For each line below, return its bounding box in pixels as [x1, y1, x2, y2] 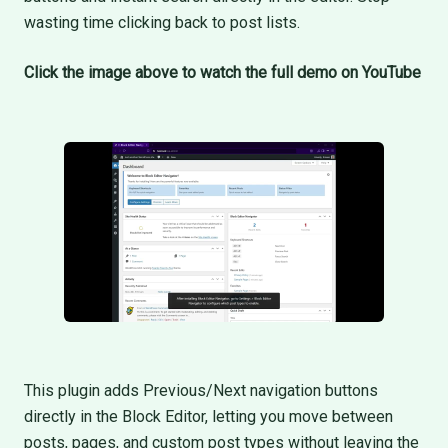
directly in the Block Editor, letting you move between [24, 407, 393, 426]
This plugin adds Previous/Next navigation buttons [24, 381, 378, 400]
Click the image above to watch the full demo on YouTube [24, 63, 421, 82]
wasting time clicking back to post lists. [24, 13, 300, 32]
